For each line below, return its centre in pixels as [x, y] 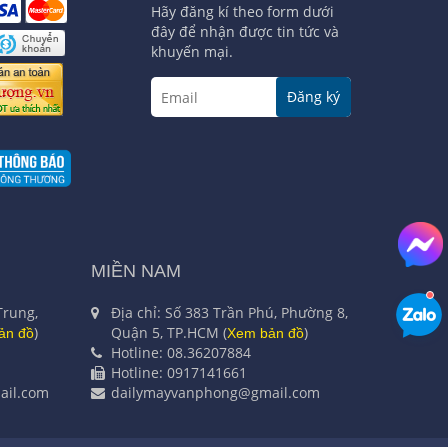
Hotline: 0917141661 [179, 372]
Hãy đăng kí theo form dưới [242, 12]
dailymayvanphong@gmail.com [215, 392]
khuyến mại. [192, 52]
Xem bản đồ [265, 332]
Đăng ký [313, 97]
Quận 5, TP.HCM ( [169, 332]
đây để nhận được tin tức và [245, 32]
